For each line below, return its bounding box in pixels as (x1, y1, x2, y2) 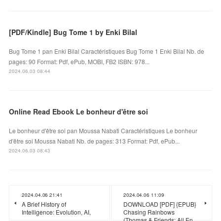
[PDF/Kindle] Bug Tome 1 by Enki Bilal (9, 27, 138, 37)
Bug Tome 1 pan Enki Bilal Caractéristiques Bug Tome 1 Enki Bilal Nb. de (9, 46, 205, 55)
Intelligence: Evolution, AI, (22, 207, 91, 216)
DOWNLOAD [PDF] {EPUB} (123, 199, 196, 208)
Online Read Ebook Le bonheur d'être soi (9, 106, 148, 116)
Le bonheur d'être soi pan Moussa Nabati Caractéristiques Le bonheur (9, 126, 198, 135)
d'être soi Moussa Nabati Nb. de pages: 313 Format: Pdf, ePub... (9, 136, 180, 145)
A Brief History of (22, 199, 67, 208)
